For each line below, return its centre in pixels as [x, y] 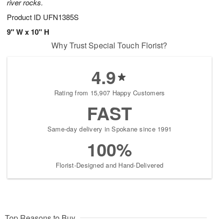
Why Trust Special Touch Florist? [109, 45]
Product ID [25, 17]
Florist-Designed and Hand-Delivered [109, 165]
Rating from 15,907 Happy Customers [109, 93]
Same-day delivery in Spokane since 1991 [109, 129]
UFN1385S [61, 17]
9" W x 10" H [28, 32]
